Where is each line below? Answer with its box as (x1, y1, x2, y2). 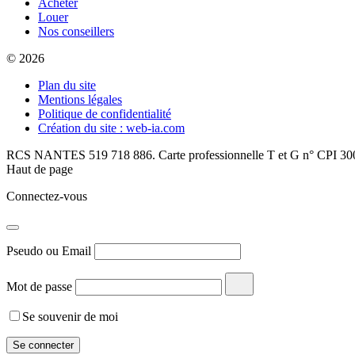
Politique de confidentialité (38, 107, 171, 121)
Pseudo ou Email (6, 244, 91, 258)
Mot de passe (6, 280, 72, 294)
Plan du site (38, 78, 96, 93)
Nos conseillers (38, 25, 114, 39)
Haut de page (6, 162, 73, 177)
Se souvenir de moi (22, 310, 118, 324)
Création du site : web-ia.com (38, 121, 185, 136)
